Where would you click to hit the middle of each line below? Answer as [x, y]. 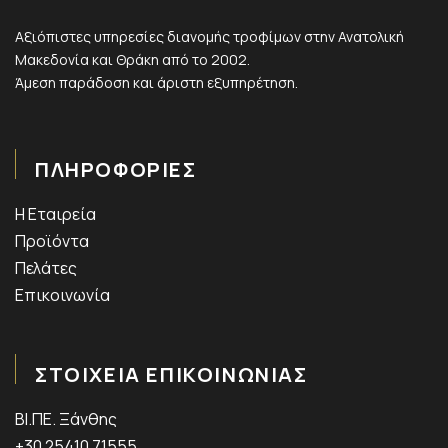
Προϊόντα [52, 240]
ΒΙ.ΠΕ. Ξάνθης [66, 418]
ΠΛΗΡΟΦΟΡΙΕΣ [116, 169]
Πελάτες [46, 267]
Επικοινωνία [62, 294]
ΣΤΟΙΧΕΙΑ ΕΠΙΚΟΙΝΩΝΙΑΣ [171, 374]
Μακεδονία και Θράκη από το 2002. [132, 59]
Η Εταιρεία [55, 213]
